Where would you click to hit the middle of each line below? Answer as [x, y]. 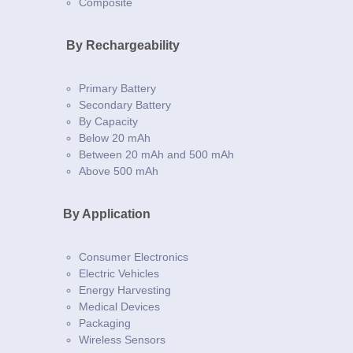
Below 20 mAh [115, 137]
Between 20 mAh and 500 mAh [156, 154]
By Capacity [108, 121]
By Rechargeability [121, 45]
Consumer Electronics [134, 256]
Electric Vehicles [119, 273]
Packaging [105, 323]
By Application [107, 214]
